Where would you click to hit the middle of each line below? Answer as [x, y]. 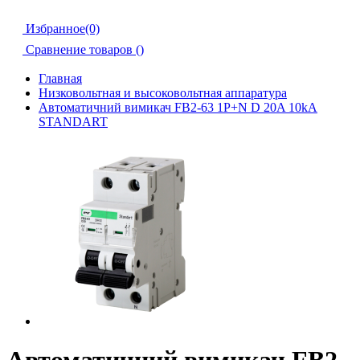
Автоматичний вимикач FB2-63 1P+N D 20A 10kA [178, 107]
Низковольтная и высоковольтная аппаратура [163, 93]
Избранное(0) [63, 29]
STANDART [73, 122]
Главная [60, 78]
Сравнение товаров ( [83, 49]
